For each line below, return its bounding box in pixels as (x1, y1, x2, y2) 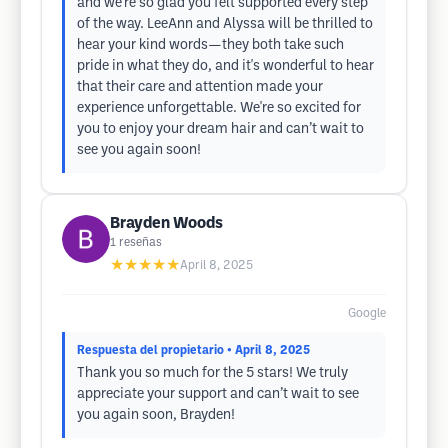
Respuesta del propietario (77, 345, 224, 356)
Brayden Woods (110, 216, 223, 231)
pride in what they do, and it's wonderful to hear (77, 60, 374, 73)
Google (348, 308, 386, 319)
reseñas (119, 237, 162, 248)
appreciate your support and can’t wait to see (77, 388, 359, 401)
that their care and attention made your (77, 81, 323, 94)
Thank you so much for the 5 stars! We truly (77, 367, 348, 380)
